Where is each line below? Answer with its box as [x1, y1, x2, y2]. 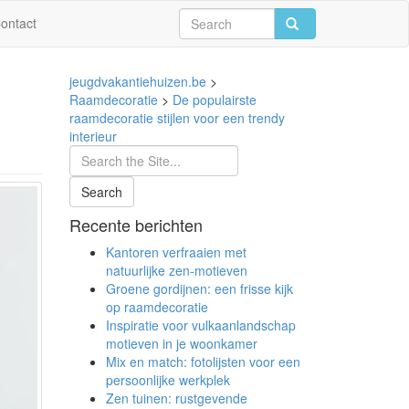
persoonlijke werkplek [106, 371, 230, 389]
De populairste [173, 90, 257, 109]
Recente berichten [69, 213, 203, 236]
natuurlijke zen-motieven [106, 261, 247, 279]
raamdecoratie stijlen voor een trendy [69, 109, 285, 127]
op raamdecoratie [106, 298, 208, 316]
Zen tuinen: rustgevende [106, 389, 247, 407]
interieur [69, 127, 117, 145]
